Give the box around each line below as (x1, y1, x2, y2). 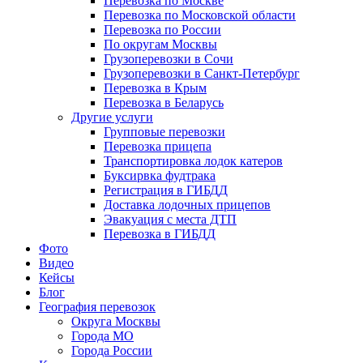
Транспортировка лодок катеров (104, 154, 283, 168)
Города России (71, 344, 152, 357)
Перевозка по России (104, 23, 221, 36)
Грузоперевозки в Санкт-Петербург (104, 66, 300, 80)
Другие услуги (71, 110, 153, 124)
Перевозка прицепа (104, 139, 211, 153)
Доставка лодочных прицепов (104, 198, 271, 211)
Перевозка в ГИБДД (104, 227, 216, 241)
